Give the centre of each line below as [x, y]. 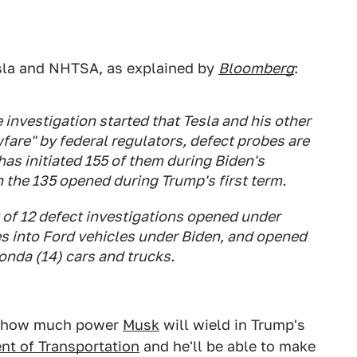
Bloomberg [256, 68]
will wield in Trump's [232, 325]
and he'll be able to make [228, 346]
